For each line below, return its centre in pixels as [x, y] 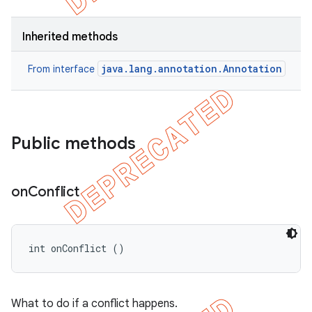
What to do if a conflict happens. [94, 304]
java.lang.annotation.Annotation [192, 69]
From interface [63, 69]
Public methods [73, 143]
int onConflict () [77, 248]
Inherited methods [70, 37]
